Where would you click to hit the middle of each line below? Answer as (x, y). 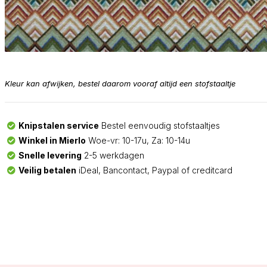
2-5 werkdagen (113, 156)
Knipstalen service (58, 126)
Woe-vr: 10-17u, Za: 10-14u (138, 141)
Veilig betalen (47, 170)
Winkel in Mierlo (52, 141)
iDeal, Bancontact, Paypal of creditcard (154, 170)
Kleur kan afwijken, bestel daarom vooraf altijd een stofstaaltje (120, 84)
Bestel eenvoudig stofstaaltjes (159, 126)
